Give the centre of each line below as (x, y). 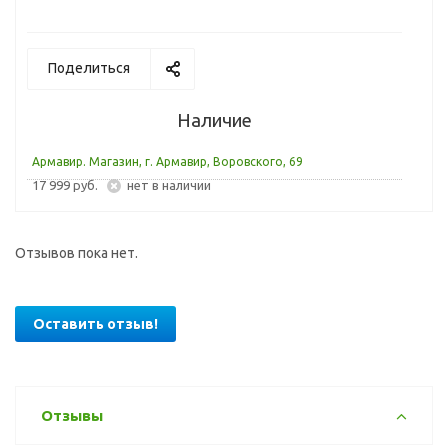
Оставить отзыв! (95, 324)
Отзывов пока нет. (76, 253)
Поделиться (89, 68)
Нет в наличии (172, 185)
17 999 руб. (69, 185)
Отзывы (72, 415)
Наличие (214, 120)
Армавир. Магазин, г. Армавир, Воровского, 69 (167, 161)
